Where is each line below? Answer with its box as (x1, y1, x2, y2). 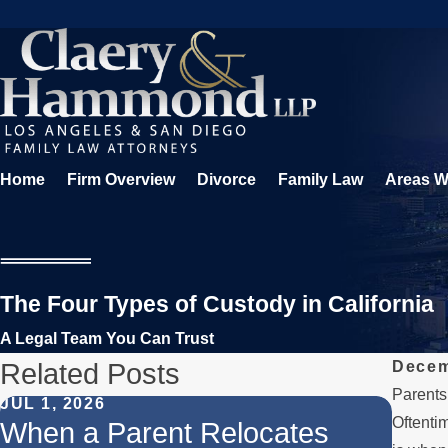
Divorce (197, 170, 256, 188)
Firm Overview (67, 170, 175, 188)
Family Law (278, 170, 363, 188)
